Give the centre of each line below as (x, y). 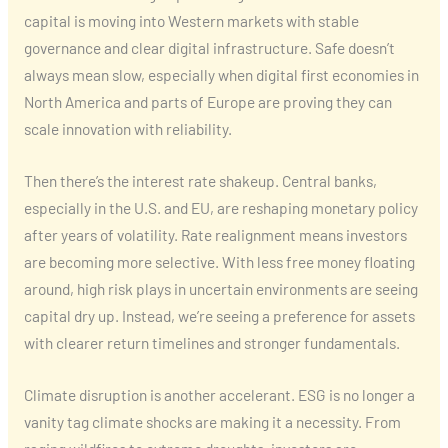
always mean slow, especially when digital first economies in (221, 75)
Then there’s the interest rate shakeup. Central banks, (200, 180)
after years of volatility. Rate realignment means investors (215, 234)
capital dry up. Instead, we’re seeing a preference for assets (219, 315)
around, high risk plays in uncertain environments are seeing (220, 288)
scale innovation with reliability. (127, 129)
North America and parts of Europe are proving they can (207, 102)
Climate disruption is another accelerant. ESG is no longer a (219, 394)
